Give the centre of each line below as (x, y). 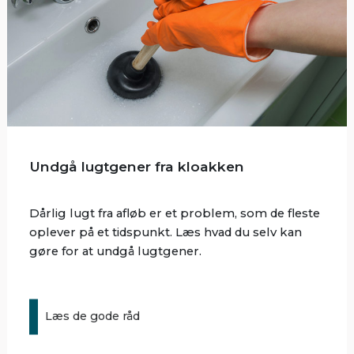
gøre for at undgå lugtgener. (116, 252)
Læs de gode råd (93, 316)
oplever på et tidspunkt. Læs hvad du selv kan (166, 233)
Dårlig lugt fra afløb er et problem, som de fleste (175, 214)
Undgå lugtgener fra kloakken (137, 167)
